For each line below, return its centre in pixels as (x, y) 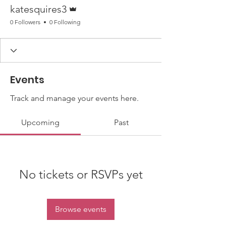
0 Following (65, 22)
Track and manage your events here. (74, 98)
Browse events (81, 209)
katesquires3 (38, 9)
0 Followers (25, 22)
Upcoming (40, 122)
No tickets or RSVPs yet (81, 174)
